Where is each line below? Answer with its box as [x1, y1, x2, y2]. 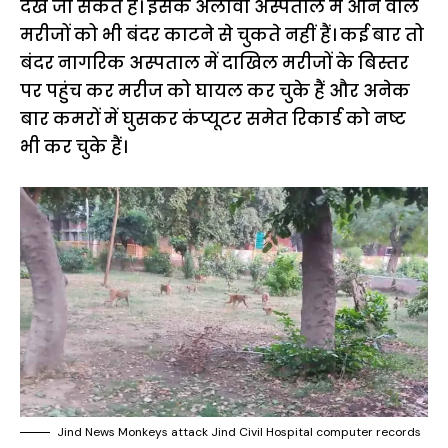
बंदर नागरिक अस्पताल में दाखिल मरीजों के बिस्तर [20, 51, 409, 76]
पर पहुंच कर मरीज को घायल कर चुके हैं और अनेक [20, 79, 410, 104]
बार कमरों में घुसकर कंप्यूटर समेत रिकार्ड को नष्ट [20, 107, 406, 132]
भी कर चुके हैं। [20, 135, 127, 160]
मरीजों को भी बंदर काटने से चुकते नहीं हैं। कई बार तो [20, 23, 424, 48]
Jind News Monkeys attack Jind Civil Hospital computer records [57, 423, 421, 440]
